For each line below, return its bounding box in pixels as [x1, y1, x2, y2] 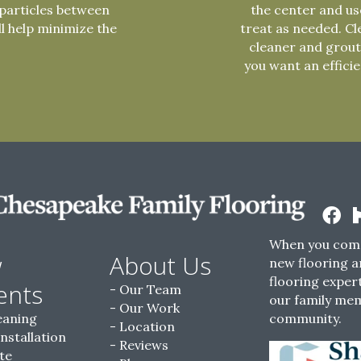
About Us [110, 249, 211, 282]
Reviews [119, 337, 168, 353]
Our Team [119, 281, 181, 297]
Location [119, 318, 175, 334]
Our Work [119, 300, 180, 316]
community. [269, 310, 342, 326]
